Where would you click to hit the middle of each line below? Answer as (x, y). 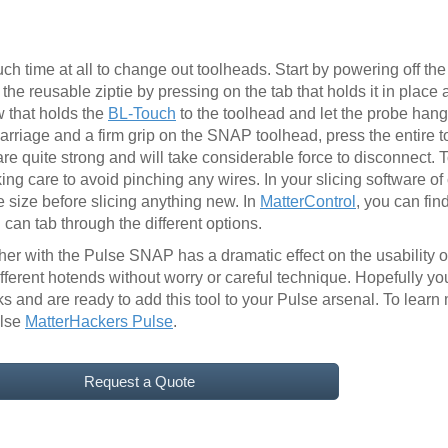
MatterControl (308, 201)
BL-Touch (142, 113)
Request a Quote (139, 381)
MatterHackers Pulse (99, 321)
